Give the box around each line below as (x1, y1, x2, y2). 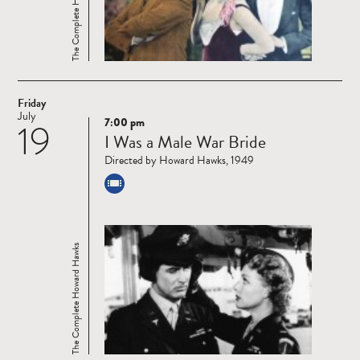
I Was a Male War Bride (104, 129, 266, 156)
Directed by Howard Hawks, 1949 (104, 152, 254, 170)
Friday (18, 95, 46, 112)
